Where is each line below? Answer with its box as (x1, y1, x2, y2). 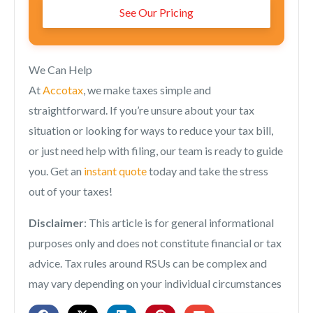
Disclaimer (29, 216, 84, 230)
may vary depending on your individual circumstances (29, 277, 282, 291)
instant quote (84, 164, 147, 178)
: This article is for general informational (84, 216, 274, 230)
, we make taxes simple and (83, 83, 211, 97)
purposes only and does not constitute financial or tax (29, 236, 282, 250)
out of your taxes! (29, 184, 112, 198)
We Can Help (29, 63, 92, 77)
